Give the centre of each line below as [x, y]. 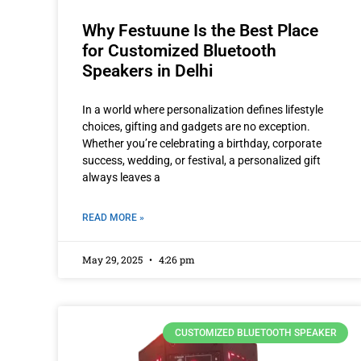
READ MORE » [113, 217]
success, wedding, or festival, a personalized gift [201, 160]
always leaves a [121, 177]
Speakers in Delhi [147, 71]
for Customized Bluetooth [179, 50]
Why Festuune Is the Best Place [200, 30]
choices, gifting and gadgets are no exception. [196, 126]
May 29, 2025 [114, 259]
